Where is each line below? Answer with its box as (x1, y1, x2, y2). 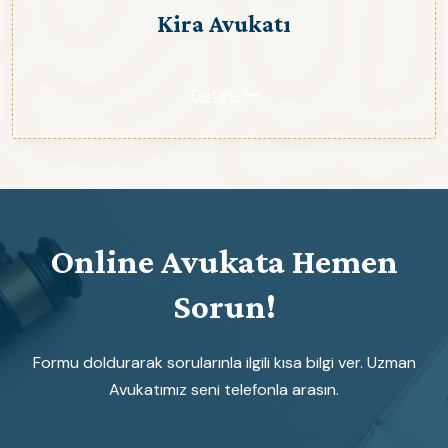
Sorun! (172, 287, 276, 327)
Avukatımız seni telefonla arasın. (109, 379, 339, 401)
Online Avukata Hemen (50, 242, 398, 282)
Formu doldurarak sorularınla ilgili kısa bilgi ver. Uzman (32, 352, 416, 374)
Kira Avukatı (157, 10, 291, 38)
